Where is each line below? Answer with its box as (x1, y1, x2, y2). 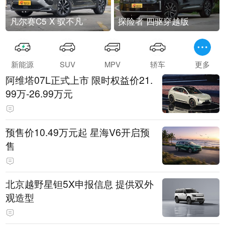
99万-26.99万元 (6, 86, 73, 101)
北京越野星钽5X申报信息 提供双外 (6, 176, 154, 191)
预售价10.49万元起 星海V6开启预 (6, 125, 150, 139)
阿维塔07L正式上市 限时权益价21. (6, 73, 153, 87)
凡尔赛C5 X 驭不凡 (10, 14, 83, 27)
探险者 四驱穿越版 (118, 14, 189, 27)
